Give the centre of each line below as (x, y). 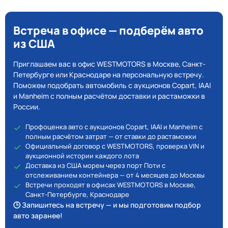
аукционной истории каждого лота (82, 156)
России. (27, 107)
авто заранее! (38, 216)
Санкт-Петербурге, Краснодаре (77, 194)
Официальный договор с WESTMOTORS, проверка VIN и (115, 146)
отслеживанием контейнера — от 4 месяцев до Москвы (115, 175)
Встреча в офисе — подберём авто (108, 31)
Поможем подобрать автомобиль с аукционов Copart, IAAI (112, 85)
